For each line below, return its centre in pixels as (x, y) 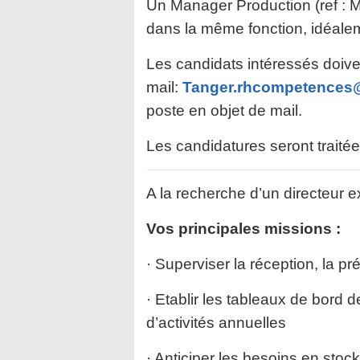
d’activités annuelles (216, 323)
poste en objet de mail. (224, 110)
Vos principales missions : (243, 229)
